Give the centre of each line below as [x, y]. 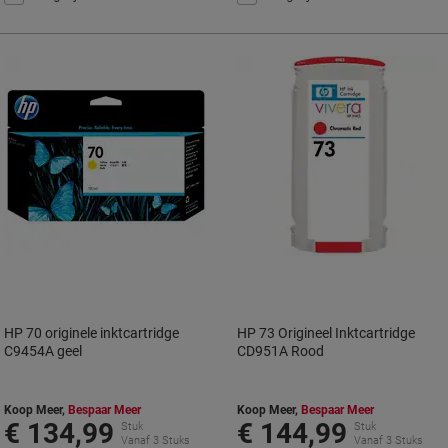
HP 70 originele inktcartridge [91, 333]
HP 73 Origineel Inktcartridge [326, 333]
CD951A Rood [281, 351]
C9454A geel [43, 351]
